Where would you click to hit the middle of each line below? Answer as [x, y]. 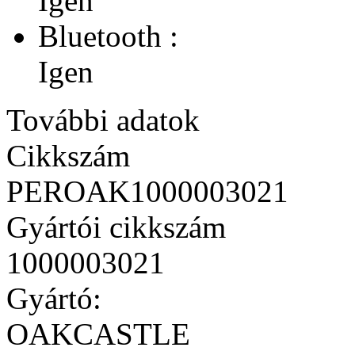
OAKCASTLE [98, 334]
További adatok [103, 120]
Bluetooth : [108, 36]
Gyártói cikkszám [116, 227]
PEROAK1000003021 [147, 191]
